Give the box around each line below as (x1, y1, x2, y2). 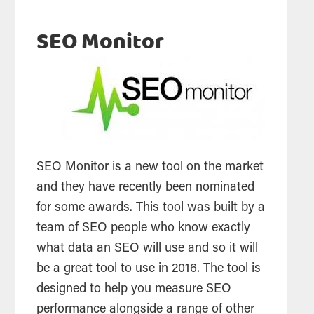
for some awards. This (36, 202, 163, 215)
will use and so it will (139, 243, 259, 256)
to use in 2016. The (117, 263, 228, 276)
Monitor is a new (62, 161, 163, 175)
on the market (183, 161, 264, 175)
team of (36, 222, 83, 235)
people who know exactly (107, 222, 251, 235)
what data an (36, 243, 115, 256)
